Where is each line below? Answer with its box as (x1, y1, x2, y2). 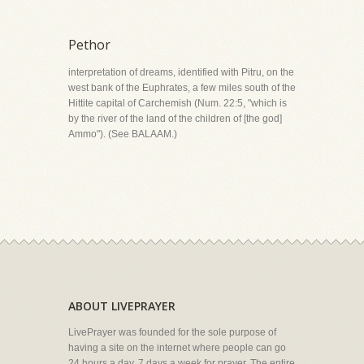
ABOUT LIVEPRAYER (68, 298, 175, 314)
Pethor (68, 36, 110, 54)
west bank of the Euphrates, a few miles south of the (68, 82, 296, 93)
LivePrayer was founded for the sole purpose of (68, 327, 276, 338)
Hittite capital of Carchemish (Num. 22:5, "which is (68, 97, 287, 109)
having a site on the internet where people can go (68, 342, 286, 353)
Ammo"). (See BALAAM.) (68, 128, 177, 140)
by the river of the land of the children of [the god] (68, 113, 282, 124)
